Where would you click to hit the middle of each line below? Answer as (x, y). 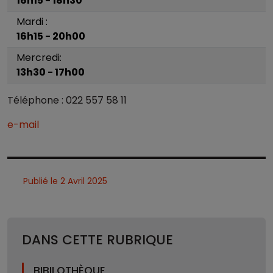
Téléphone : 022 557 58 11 (67, 101)
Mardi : (32, 22)
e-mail (23, 125)
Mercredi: (39, 58)
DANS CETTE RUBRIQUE (97, 240)
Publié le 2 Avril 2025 (64, 181)
